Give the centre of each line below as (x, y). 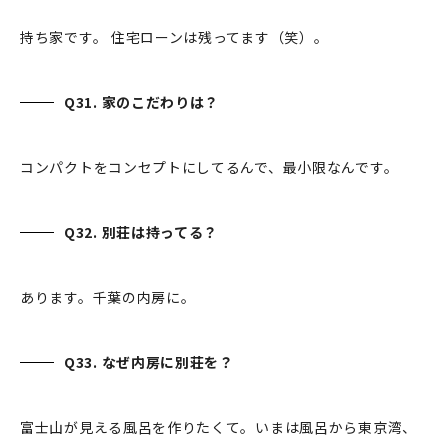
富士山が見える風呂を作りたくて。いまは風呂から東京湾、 (218, 427)
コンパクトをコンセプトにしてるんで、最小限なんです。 (209, 167)
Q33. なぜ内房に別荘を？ (153, 362)
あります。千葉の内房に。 (108, 297)
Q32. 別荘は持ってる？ (143, 232)
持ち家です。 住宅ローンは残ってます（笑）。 (174, 37)
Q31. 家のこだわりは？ (142, 102)
